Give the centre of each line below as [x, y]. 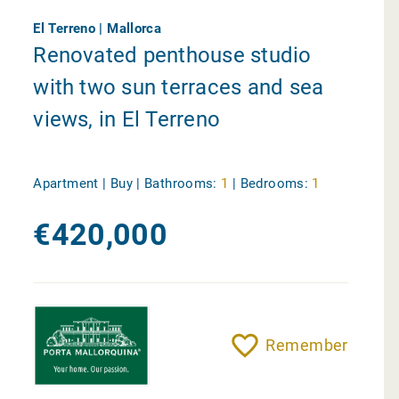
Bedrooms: [274, 184]
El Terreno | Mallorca [98, 28]
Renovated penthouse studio [172, 56]
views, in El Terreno [127, 120]
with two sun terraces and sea [179, 88]
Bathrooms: [181, 184]
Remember [307, 345]
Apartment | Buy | [89, 184]
